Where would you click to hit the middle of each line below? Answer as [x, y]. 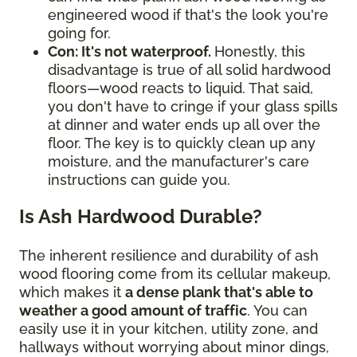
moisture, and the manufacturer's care [178, 162]
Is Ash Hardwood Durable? [141, 217]
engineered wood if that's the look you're [188, 15]
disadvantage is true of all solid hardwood [189, 70]
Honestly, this [260, 52]
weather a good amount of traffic [133, 311]
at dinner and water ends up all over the [184, 125]
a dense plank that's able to [219, 292]
